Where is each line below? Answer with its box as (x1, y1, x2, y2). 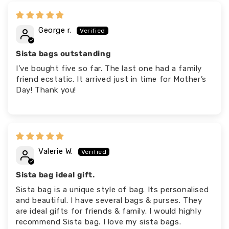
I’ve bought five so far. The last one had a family (16, 64, 202, 74)
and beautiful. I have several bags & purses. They (16, 196, 202, 205)
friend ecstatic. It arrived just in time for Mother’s (16, 75, 207, 84)
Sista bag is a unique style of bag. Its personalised (16, 185, 209, 195)
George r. (38, 26, 72, 35)
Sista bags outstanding (16, 49, 111, 59)
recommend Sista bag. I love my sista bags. (16, 217, 181, 227)
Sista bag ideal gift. (16, 170, 95, 180)
